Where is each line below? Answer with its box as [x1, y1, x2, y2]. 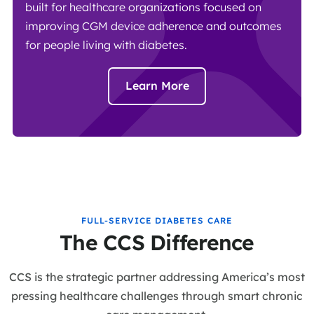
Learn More [125, 78, 189, 93]
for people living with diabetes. [25, 38, 187, 52]
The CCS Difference [60, 228, 254, 256]
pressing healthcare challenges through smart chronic [11, 288, 303, 303]
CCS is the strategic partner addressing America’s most [9, 269, 305, 284]
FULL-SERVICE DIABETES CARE [81, 215, 233, 226]
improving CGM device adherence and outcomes [25, 19, 282, 33]
